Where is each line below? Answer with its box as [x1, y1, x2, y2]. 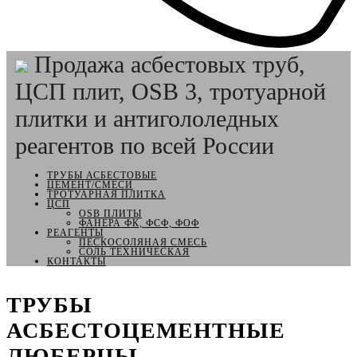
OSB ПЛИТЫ [78, 208, 142, 219]
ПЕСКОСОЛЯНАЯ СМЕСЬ [78, 237, 207, 248]
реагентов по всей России [14, 132, 274, 159]
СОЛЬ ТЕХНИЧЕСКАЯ [78, 246, 190, 257]
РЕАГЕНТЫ [46, 227, 104, 238]
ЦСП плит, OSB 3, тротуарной [14, 78, 326, 104]
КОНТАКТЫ [46, 256, 106, 267]
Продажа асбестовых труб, [33, 51, 305, 77]
